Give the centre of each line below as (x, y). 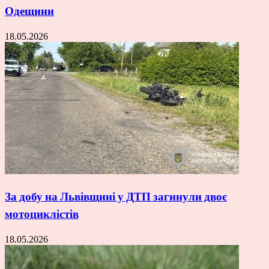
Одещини (29, 11)
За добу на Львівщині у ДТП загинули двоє (116, 196)
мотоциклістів (42, 214)
